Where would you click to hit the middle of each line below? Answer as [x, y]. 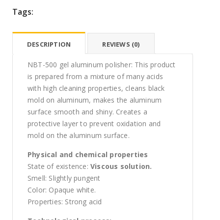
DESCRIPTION [49, 44]
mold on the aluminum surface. [79, 135]
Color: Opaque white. [62, 190]
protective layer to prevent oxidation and [94, 123]
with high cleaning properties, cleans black [96, 88]
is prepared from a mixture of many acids [95, 76]
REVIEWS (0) [121, 44]
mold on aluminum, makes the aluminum [95, 100]
